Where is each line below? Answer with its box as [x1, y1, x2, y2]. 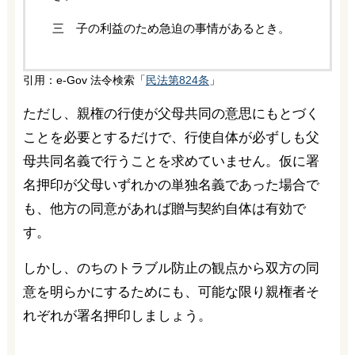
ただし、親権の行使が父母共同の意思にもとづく [22, 106, 319, 122]
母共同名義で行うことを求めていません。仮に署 [22, 154, 319, 170]
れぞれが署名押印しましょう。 [22, 308, 212, 324]
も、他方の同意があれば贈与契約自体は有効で [22, 201, 306, 217]
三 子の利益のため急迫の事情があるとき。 [52, 21, 290, 36]
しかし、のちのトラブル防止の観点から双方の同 [22, 261, 319, 277]
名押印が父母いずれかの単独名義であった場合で [22, 177, 319, 193]
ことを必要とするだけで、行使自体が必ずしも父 [22, 130, 319, 146]
